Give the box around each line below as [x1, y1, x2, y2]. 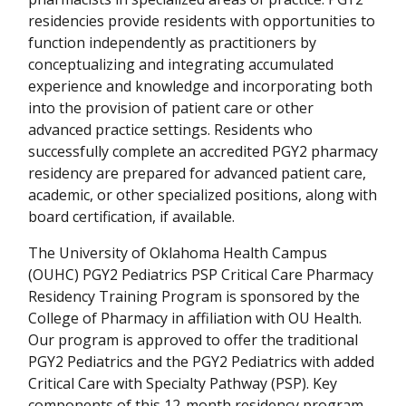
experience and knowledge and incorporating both [28, 75, 372, 96]
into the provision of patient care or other [28, 97, 314, 118]
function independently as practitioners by [28, 32, 316, 53]
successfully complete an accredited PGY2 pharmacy [28, 140, 378, 161]
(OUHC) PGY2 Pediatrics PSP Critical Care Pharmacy [28, 264, 373, 285]
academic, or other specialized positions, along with [28, 184, 377, 205]
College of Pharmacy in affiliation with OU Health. [28, 307, 362, 328]
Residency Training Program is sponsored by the [28, 285, 360, 306]
